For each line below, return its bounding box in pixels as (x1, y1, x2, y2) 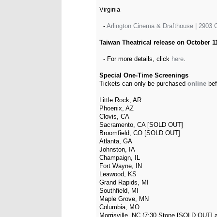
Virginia (99, 6, 120, 13)
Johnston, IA (99, 146, 135, 153)
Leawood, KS (99, 170, 137, 178)
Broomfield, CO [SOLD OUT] (99, 129, 180, 137)
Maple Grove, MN (99, 195, 149, 202)
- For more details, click (99, 55, 171, 62)
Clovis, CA (99, 113, 129, 120)
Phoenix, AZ (99, 105, 134, 112)
